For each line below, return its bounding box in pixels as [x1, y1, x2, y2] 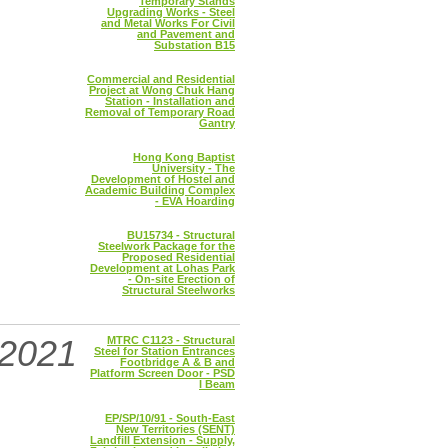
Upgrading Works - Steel [107, 6, 235, 18]
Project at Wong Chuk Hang [89, 84, 235, 96]
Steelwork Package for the [98, 240, 235, 252]
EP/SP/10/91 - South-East [105, 412, 235, 424]
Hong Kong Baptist [133, 151, 235, 163]
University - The [152, 162, 235, 174]
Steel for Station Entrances [94, 345, 235, 357]
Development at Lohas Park [90, 262, 235, 274]
